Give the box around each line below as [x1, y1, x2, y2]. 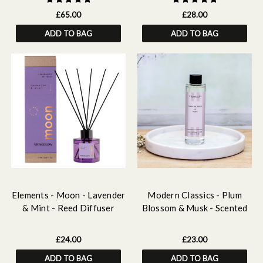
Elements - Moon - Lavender [11, 190, 126, 200]
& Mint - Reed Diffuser [22, 203, 114, 213]
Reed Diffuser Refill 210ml [140, 215, 249, 226]
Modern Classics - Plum [147, 190, 242, 200]
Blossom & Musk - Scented [141, 203, 248, 213]
